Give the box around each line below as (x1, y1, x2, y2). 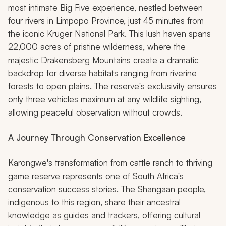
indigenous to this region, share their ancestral (8, 197, 181, 208)
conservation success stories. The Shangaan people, (8, 184, 206, 195)
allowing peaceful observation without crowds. (8, 107, 182, 118)
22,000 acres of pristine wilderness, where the (8, 41, 186, 52)
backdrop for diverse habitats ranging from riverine (8, 68, 197, 79)
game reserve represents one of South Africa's (8, 171, 184, 182)
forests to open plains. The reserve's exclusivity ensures (8, 81, 217, 92)
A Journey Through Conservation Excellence (8, 132, 186, 143)
